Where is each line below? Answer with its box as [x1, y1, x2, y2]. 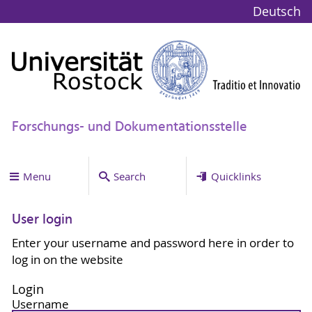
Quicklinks [210, 169, 261, 183]
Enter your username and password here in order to [11, 235, 294, 251]
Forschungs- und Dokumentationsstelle [11, 116, 247, 139]
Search [113, 169, 146, 183]
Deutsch [252, 3, 301, 19]
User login [11, 209, 72, 232]
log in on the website [11, 251, 123, 267]
